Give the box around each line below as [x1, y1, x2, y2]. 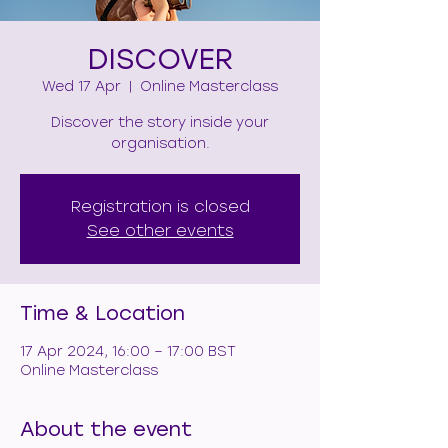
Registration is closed [70, 196, 250, 216]
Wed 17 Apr [42, 77, 121, 95]
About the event [20, 416, 192, 441]
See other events [86, 220, 234, 240]
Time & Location [20, 300, 185, 325]
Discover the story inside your [51, 113, 269, 131]
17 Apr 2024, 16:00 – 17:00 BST [20, 342, 236, 360]
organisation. [110, 134, 210, 152]
